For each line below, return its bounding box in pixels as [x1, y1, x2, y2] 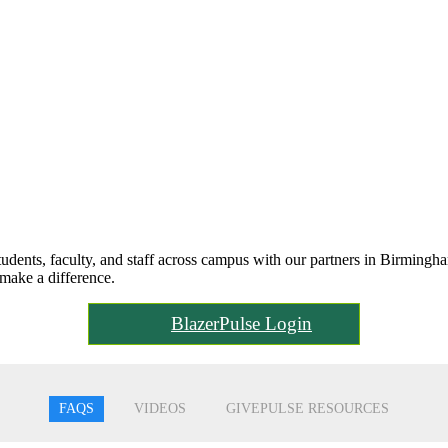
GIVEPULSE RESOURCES [226, 401, 389, 417]
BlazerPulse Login [171, 313, 312, 335]
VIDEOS [134, 401, 186, 417]
